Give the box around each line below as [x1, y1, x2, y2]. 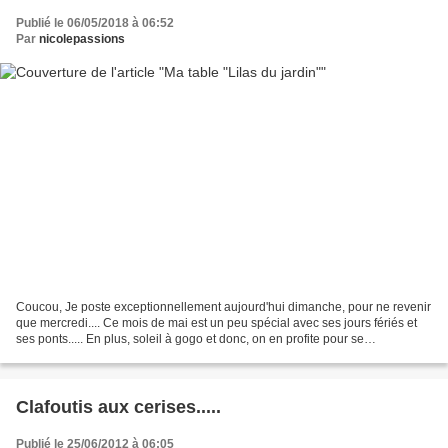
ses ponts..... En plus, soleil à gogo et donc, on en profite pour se [16, 331, 364, 346]
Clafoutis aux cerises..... [16, 396, 221, 417]
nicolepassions [39, 32, 125, 47]
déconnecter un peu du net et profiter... [16, 347, 224, 362]
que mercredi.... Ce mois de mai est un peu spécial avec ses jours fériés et [16, 315, 417, 330]
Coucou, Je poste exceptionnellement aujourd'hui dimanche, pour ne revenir [16, 299, 431, 314]
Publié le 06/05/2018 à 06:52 [16, 16, 174, 31]
